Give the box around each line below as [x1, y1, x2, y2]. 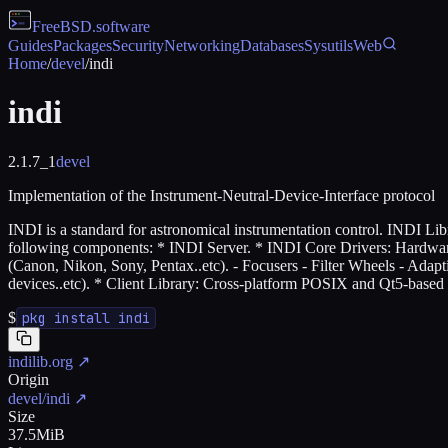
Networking [164, 37, 240, 54]
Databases [240, 37, 304, 54]
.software [92, 18, 150, 35]
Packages [53, 37, 112, 54]
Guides [8, 37, 53, 54]
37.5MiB [8, 425, 65, 443]
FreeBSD [32, 18, 92, 35]
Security [112, 37, 164, 54]
